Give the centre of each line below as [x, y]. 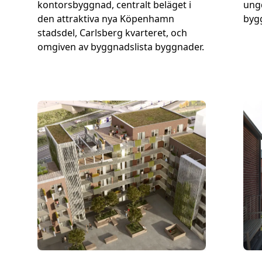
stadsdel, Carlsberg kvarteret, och [112, 33]
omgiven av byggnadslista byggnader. [121, 47]
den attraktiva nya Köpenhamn [106, 19]
